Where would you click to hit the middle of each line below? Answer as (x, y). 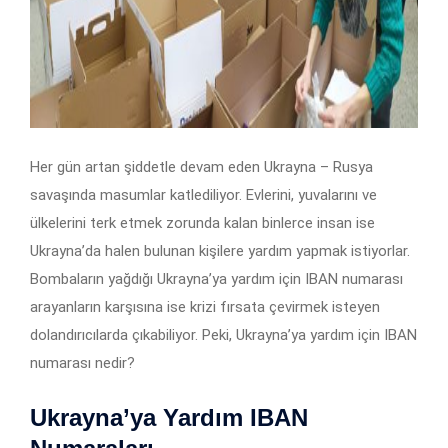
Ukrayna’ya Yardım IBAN (169, 418)
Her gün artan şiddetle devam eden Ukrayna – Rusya (201, 167)
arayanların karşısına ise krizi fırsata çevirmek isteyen (205, 307)
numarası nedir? (82, 363)
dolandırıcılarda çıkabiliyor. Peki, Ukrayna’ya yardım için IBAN (223, 335)
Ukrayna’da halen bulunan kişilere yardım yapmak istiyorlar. (220, 251)
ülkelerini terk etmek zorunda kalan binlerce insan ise (202, 223)
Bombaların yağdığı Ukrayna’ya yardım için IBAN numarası (216, 279)
